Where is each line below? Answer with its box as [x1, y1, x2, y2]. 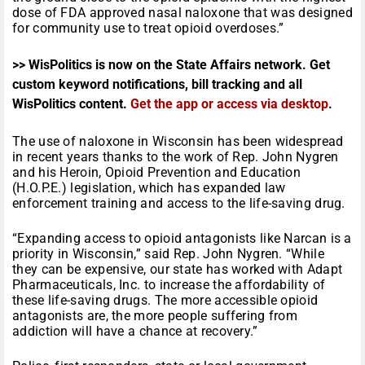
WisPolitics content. [12, 96, 130, 112]
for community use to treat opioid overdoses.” [12, 20, 284, 37]
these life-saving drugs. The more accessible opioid [12, 292, 319, 309]
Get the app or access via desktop [130, 96, 328, 112]
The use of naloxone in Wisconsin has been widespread [12, 134, 344, 150]
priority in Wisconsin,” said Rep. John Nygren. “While [12, 246, 324, 262]
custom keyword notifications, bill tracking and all [12, 77, 302, 93]
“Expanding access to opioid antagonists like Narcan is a [12, 231, 352, 247]
